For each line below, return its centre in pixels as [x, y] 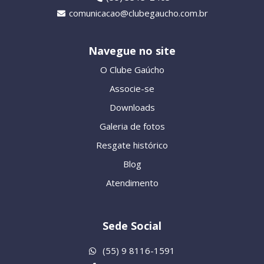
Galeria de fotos [132, 126]
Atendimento [132, 182]
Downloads [132, 107]
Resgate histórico [132, 145]
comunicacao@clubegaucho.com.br [139, 13]
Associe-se [132, 88]
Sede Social [132, 225]
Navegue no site [132, 50]
